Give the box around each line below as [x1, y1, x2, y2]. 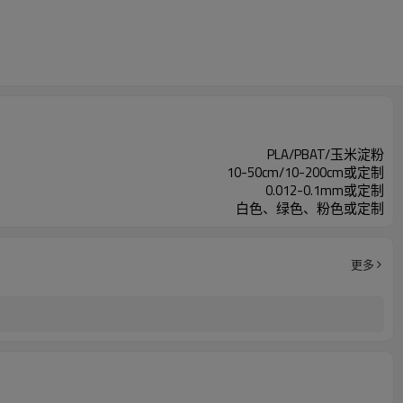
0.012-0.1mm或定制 [265, 180, 384, 201]
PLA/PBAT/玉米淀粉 [267, 144, 384, 165]
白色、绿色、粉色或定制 [236, 198, 384, 219]
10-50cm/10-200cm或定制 [227, 162, 384, 183]
